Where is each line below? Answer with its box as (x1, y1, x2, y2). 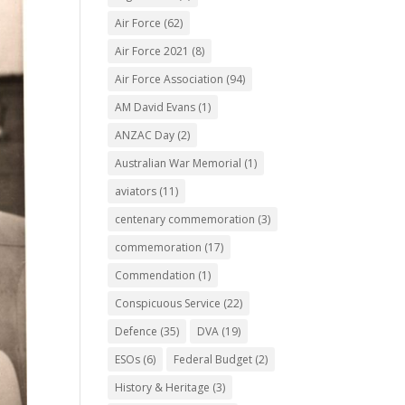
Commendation (115, 267, 196, 283)
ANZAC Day (115, 127, 175, 143)
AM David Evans (115, 99, 196, 115)
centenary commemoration (115, 211, 256, 227)
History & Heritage (115, 379, 211, 395)
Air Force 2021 (115, 42, 190, 59)
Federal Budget (174, 351, 253, 367)
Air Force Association (115, 71, 224, 87)
